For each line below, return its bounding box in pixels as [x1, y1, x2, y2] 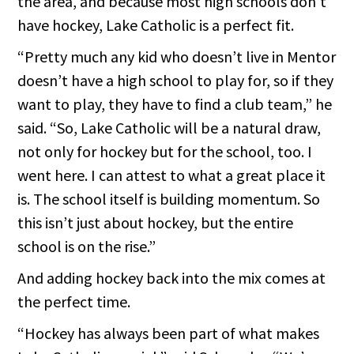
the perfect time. [17, 292, 131, 312]
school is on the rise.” [17, 236, 156, 257]
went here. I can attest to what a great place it [17, 165, 326, 186]
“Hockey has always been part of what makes [17, 323, 320, 344]
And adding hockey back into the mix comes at [17, 268, 326, 288]
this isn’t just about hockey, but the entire [17, 213, 294, 233]
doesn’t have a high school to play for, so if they [17, 70, 334, 91]
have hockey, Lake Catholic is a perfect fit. [17, 15, 295, 36]
